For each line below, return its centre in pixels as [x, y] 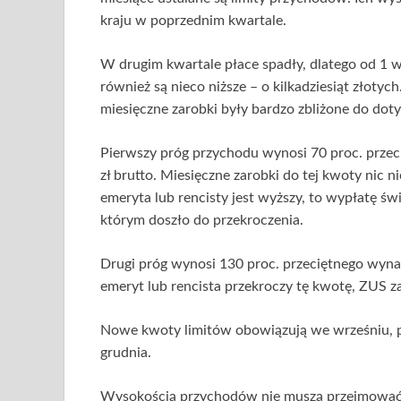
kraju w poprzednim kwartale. [193, 21]
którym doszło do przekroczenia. [202, 221]
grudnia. [126, 353]
